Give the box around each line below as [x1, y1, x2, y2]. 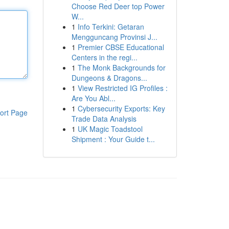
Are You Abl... [71, 93, 116, 103]
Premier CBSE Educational [77, 42, 164, 52]
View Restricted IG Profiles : [77, 83, 168, 93]
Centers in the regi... [71, 52, 138, 62]
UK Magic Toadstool [77, 124, 143, 134]
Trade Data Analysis [71, 113, 136, 124]
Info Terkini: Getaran [77, 21, 144, 32]
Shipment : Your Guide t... [71, 134, 155, 144]
